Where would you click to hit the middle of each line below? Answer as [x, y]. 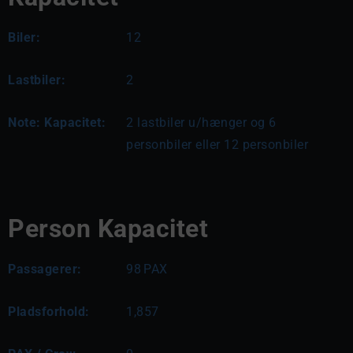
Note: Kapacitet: [57, 123]
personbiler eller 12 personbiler [217, 145]
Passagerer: [45, 269]
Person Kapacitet [108, 229]
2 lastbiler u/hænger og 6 [201, 123]
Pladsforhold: [49, 312]
